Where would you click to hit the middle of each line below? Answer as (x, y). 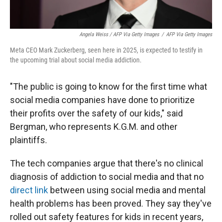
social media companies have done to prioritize (102, 100)
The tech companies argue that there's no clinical (107, 164)
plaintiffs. (28, 140)
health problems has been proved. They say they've (111, 204)
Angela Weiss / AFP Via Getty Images (119, 35)
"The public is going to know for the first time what (109, 87)
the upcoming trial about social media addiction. (76, 60)
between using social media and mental (127, 190)
